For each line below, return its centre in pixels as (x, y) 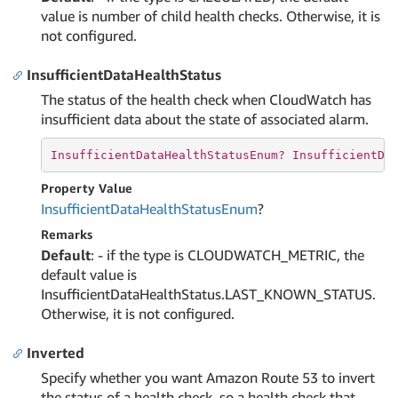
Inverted (56, 353)
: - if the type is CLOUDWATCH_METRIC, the (227, 255)
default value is (89, 275)
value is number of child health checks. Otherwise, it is (211, 16)
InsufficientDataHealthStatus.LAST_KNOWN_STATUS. (208, 294)
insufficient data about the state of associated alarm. (205, 119)
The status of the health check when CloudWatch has (206, 99)
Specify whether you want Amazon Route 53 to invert (208, 378)
